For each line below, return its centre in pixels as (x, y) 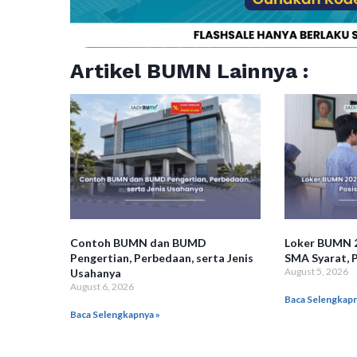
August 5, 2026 (316, 271)
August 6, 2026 (102, 286)
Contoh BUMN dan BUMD (138, 243)
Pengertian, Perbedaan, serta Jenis (162, 258)
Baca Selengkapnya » (115, 314)
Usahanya (96, 273)
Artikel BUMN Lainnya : (189, 71)
